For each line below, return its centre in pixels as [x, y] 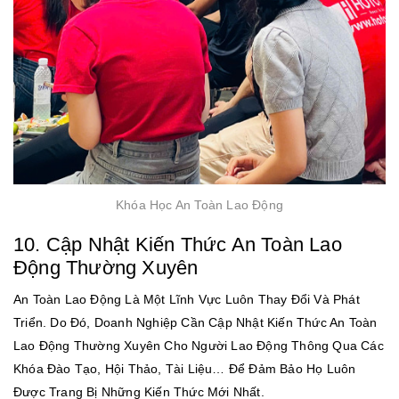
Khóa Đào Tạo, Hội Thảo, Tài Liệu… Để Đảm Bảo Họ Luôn [185, 369]
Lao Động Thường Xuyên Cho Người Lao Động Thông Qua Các [199, 346]
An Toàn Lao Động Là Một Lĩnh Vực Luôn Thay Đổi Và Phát [187, 300]
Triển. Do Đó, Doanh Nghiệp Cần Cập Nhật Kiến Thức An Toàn [195, 323]
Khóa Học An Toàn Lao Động [199, 205]
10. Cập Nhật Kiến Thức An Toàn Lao [178, 244]
